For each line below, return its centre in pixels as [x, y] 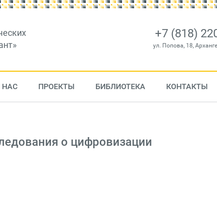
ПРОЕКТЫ [56, 86]
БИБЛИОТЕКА [120, 86]
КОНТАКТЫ [187, 86]
